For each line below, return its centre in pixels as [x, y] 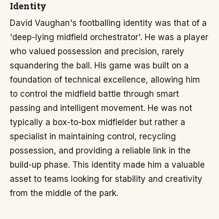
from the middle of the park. [64, 193]
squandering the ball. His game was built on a [99, 66]
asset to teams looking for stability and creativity [106, 179]
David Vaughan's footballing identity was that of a [108, 23]
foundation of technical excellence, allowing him [105, 80]
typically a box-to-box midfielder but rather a [98, 122]
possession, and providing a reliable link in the [100, 151]
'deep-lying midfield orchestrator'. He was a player [109, 37]
